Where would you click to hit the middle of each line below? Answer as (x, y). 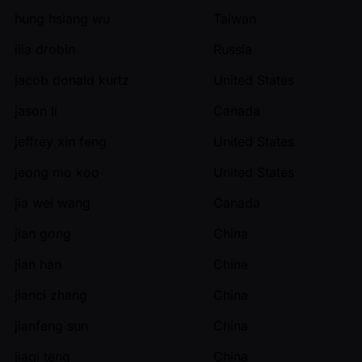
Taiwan (235, 18)
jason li (36, 110)
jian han (38, 264)
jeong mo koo (57, 172)
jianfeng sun (51, 325)
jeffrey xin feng (61, 141)
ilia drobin (45, 49)
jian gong (43, 233)
